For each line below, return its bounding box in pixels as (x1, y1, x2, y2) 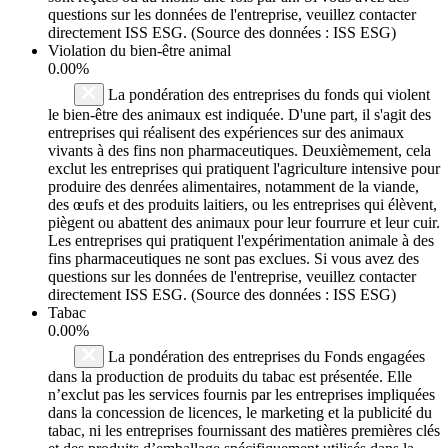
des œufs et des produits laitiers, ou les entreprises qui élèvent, (48, 195, 437, 213)
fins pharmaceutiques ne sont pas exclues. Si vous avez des (48, 249, 419, 267)
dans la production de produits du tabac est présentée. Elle (48, 367, 412, 385)
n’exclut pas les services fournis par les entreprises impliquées (48, 385, 435, 403)
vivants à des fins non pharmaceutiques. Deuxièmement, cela (48, 141, 431, 159)
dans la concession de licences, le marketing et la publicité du (48, 403, 432, 421)
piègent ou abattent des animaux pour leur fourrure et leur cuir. (48, 213, 440, 231)
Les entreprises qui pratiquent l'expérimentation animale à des (48, 231, 434, 249)
